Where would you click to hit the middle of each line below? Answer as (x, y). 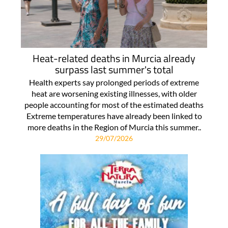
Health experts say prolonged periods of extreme (114, 82)
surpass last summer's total (114, 70)
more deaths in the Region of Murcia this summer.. (114, 127)
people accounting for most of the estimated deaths (114, 105)
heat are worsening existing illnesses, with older (114, 94)
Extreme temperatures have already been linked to (114, 116)
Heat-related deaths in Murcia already (114, 59)
